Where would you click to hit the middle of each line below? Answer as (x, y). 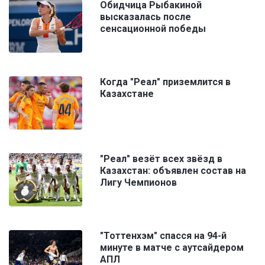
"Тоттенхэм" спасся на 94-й (163, 236)
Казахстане (127, 94)
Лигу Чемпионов (138, 183)
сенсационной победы (153, 29)
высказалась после (146, 17)
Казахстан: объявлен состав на (173, 171)
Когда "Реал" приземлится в (165, 82)
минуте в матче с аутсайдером (172, 248)
